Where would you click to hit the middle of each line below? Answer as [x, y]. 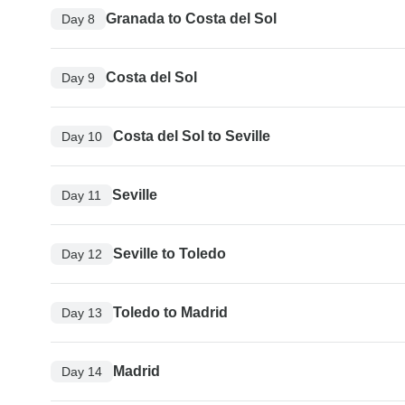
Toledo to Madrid [170, 313]
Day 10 [82, 136]
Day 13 [82, 312]
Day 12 [82, 254]
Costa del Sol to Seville [192, 137]
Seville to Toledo [170, 254]
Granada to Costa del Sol [191, 19]
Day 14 [82, 371]
